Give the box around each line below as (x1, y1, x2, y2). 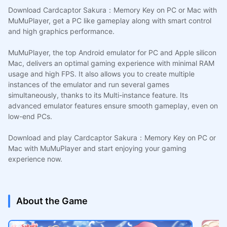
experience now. (8, 154, 62, 163)
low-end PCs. (8, 111, 52, 121)
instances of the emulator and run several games (8, 80, 169, 89)
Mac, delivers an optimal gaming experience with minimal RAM (8, 58, 214, 67)
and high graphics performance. (8, 26, 115, 35)
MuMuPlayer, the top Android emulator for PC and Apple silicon (8, 48, 216, 57)
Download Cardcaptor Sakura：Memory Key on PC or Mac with (8, 5, 217, 14)
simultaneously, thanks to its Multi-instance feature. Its (8, 90, 188, 99)
